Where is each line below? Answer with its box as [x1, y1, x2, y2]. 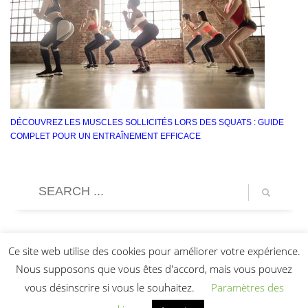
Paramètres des [210, 280, 284, 294]
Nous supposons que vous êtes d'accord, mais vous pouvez [16, 262, 292, 276]
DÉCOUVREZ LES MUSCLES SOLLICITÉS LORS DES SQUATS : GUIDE [10, 117, 284, 127]
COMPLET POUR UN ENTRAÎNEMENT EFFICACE [10, 131, 201, 141]
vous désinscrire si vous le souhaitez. [24, 280, 197, 294]
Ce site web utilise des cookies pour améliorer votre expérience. [8, 243, 300, 258]
